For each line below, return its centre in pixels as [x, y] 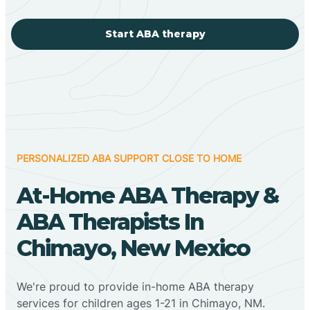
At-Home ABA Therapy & [147, 195]
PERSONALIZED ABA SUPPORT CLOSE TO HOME [129, 158]
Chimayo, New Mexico [133, 248]
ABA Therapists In [110, 221]
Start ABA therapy [155, 34]
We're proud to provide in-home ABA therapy [135, 286]
